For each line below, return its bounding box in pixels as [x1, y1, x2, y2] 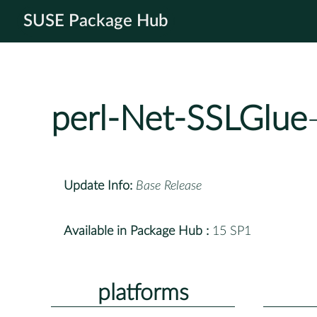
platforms [97, 281, 189, 304]
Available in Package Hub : [64, 224, 209, 238]
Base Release [136, 179, 202, 192]
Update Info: [64, 179, 132, 192]
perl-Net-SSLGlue [51, 103, 307, 137]
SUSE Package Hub [23, 13, 168, 30]
